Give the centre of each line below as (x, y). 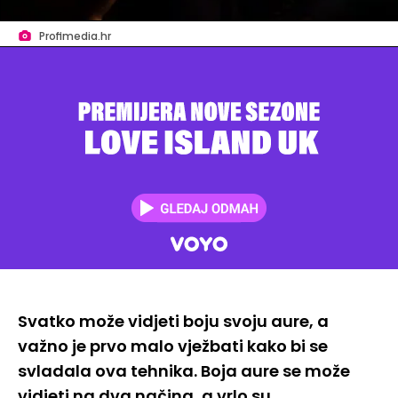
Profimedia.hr (75, 37)
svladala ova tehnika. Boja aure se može (184, 371)
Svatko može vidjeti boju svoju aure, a (173, 322)
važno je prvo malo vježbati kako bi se (173, 346)
